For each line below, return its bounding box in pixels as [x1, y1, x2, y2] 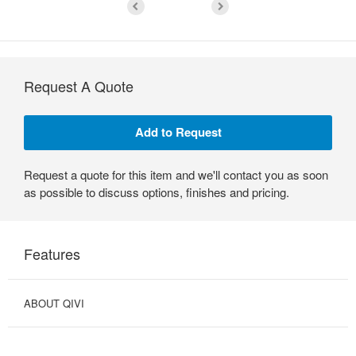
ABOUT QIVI [24, 295, 84, 311]
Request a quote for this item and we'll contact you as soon [24, 165, 328, 183]
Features [24, 242, 80, 264]
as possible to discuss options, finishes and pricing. [24, 183, 289, 200]
